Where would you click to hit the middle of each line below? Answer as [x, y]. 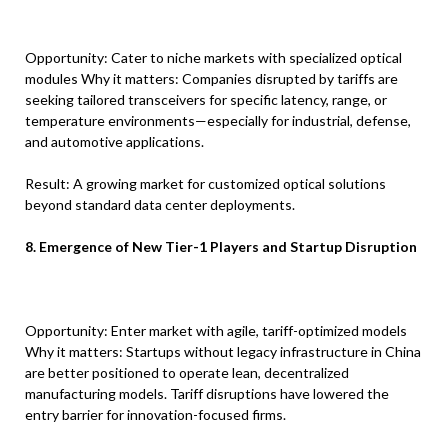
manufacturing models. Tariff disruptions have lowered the [207, 394]
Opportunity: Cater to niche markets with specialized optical [213, 58]
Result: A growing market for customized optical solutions [205, 184]
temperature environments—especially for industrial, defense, [218, 121]
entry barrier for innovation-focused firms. [155, 415]
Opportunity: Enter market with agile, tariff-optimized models [216, 331]
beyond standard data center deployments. [160, 205]
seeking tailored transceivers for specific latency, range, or [206, 100]
